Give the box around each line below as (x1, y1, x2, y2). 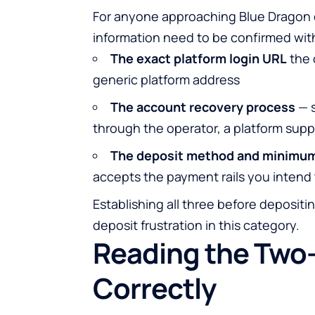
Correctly (93, 269, 216, 308)
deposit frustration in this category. (93, 217, 300, 234)
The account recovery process (110, 98, 295, 116)
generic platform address (93, 71, 240, 89)
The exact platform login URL (110, 50, 287, 67)
